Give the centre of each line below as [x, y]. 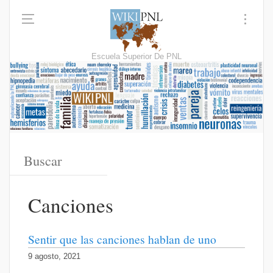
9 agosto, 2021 [54, 257]
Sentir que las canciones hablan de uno [122, 239]
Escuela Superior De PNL [136, 57]
